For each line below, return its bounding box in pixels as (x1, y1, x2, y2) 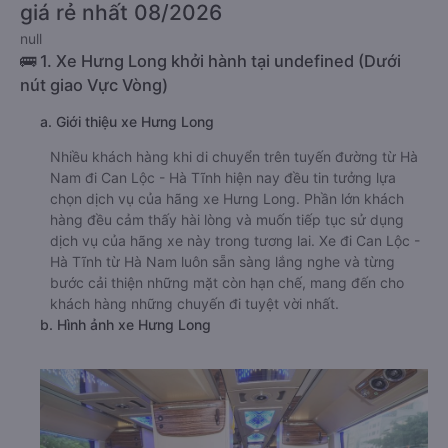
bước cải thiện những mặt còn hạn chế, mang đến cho (50, 274, 404, 291)
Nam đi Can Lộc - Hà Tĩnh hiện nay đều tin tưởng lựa (50, 169, 396, 186)
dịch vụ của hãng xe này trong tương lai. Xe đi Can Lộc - (50, 232, 420, 249)
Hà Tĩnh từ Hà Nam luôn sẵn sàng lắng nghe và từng (50, 253, 395, 270)
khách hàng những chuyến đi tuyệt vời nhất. (50, 295, 339, 312)
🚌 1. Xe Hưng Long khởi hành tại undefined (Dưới (20, 51, 401, 71)
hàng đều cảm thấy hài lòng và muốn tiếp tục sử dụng (50, 211, 404, 228)
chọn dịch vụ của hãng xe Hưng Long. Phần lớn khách (50, 190, 404, 207)
